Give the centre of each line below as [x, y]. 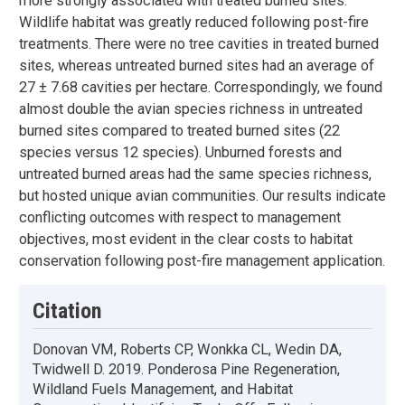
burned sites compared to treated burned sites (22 [179, 131]
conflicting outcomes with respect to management [180, 218]
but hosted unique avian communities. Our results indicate [202, 196]
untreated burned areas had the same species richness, [195, 174]
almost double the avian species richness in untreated [191, 109]
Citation [67, 311]
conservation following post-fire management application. [202, 261]
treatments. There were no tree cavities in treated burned [199, 44]
